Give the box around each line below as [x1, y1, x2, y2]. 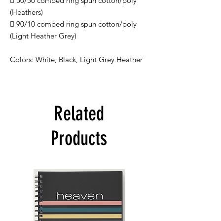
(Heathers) [10, 7, 43, 17]
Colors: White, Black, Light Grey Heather [10, 55, 143, 65]
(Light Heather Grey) [10, 31, 76, 41]
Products [51, 127, 107, 150]
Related [54, 102, 104, 126]
